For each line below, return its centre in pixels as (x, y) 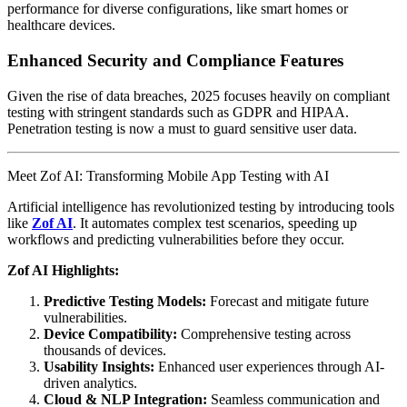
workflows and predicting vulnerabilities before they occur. (176, 239)
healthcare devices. (61, 25)
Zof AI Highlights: (63, 270)
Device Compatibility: (110, 333)
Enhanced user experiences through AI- (269, 366)
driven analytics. (90, 382)
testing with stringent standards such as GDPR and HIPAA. (178, 112)
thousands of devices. (105, 350)
